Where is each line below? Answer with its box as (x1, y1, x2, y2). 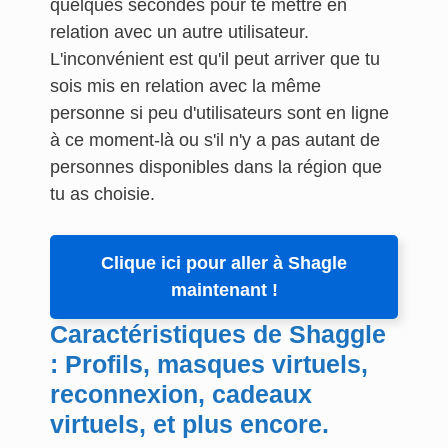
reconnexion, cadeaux (50, 380, 312, 408)
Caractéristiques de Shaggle (50, 320, 386, 348)
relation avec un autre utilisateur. (50, 22, 309, 42)
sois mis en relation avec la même (50, 76, 321, 96)
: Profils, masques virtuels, (50, 350, 368, 378)
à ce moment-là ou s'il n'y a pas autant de (50, 130, 380, 150)
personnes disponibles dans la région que (50, 157, 382, 177)
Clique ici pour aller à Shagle (101, 253, 347, 273)
